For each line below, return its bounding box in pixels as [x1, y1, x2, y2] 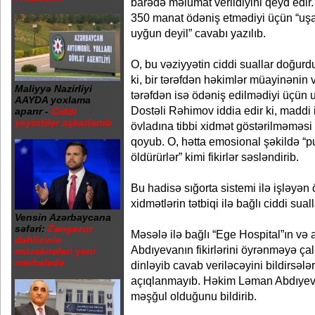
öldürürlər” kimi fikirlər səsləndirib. [131, 150, 299, 163]
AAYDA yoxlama [15, 94, 91, 106]
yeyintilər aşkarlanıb [15, 117, 112, 129]
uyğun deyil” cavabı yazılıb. [131, 27, 266, 39]
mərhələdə [15, 257, 65, 269]
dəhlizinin [15, 234, 62, 246]
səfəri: [15, 223, 45, 235]
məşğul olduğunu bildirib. [131, 290, 257, 302]
